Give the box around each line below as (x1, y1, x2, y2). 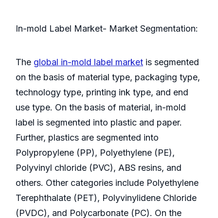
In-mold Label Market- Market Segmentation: (16, 23, 198, 34)
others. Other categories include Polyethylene (16, 178, 199, 188)
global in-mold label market (34, 57, 143, 68)
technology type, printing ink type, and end (16, 87, 188, 98)
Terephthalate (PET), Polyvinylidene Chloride (16, 193, 197, 203)
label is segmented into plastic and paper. (16, 117, 182, 128)
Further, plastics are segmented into (16, 132, 159, 143)
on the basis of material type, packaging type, (16, 72, 200, 83)
